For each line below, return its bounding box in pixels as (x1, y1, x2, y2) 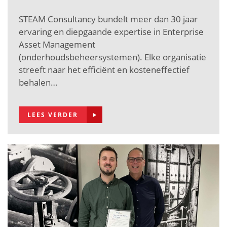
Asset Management (19, 39, 95, 51)
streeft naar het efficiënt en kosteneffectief (19, 64, 190, 76)
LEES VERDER (27, 110, 78, 120)
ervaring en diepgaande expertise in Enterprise (19, 26, 204, 38)
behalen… (19, 77, 57, 89)
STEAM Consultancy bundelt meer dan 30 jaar (19, 13, 198, 25)
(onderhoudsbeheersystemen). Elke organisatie (19, 51, 206, 63)
